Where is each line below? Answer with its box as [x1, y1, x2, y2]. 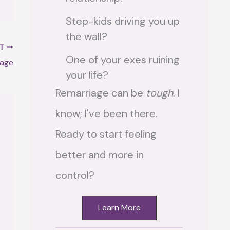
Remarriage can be [55, 86, 146, 100]
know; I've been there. [55, 107, 158, 121]
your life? [66, 68, 108, 82]
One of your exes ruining [66, 53, 180, 67]
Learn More [98, 202, 141, 214]
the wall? [66, 30, 107, 44]
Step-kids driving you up [66, 14, 180, 28]
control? [55, 168, 94, 182]
